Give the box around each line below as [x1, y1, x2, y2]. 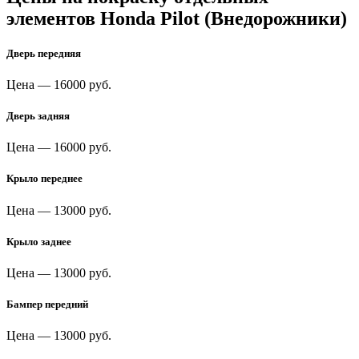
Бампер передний [6, 298, 88, 311]
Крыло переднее [6, 172, 83, 185]
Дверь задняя [6, 110, 70, 123]
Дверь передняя [6, 46, 81, 59]
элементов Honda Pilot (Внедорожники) [6, 7, 347, 29]
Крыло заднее [6, 235, 71, 248]
